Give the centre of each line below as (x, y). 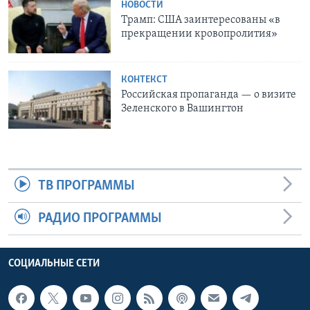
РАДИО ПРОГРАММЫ (100, 218)
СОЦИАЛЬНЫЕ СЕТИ (54, 263)
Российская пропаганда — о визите (209, 95)
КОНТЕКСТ (145, 80)
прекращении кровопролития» (200, 34)
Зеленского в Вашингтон (183, 109)
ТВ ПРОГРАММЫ (86, 186)
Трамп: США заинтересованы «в (201, 20)
